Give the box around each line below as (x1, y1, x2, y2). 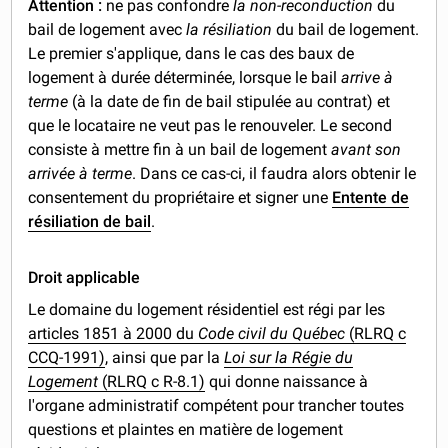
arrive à (341, 67, 394, 87)
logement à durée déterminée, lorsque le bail (28, 67, 342, 87)
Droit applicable (28, 267, 141, 287)
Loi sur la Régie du (224, 347, 354, 367)
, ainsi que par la (105, 347, 225, 367)
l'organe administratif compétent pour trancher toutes (28, 395, 405, 415)
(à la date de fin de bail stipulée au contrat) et (68, 91, 391, 111)
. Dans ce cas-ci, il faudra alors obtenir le (132, 163, 417, 183)
